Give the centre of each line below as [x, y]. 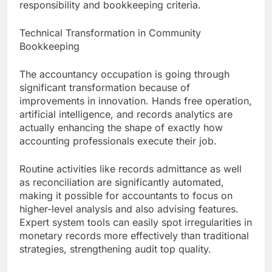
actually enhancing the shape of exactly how [121, 128]
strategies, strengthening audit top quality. [115, 249]
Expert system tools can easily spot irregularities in [136, 223]
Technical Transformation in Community [110, 33]
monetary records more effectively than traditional [134, 236]
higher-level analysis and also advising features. [129, 209]
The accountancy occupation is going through [124, 74]
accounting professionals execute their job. [118, 141]
